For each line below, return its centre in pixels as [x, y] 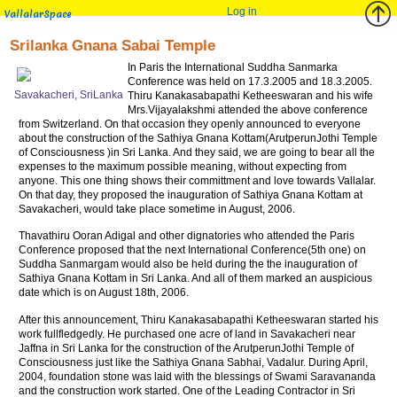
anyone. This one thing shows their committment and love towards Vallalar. [198, 181]
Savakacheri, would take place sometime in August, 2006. [157, 209]
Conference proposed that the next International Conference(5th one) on [193, 250]
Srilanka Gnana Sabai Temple [113, 46]
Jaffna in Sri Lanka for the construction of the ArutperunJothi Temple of [187, 348]
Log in [242, 12]
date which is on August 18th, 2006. [104, 293]
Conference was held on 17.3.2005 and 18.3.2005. [250, 82]
